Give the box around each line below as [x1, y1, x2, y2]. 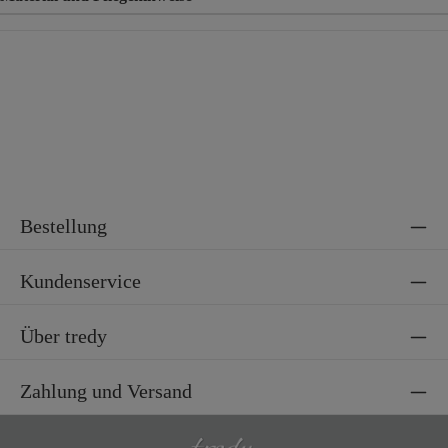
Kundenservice [20, 270, 141, 292]
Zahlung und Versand [20, 380, 192, 402]
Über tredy [20, 325, 107, 347]
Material [8, 24, 55, 39]
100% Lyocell [71, 24, 150, 39]
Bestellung [20, 215, 107, 237]
